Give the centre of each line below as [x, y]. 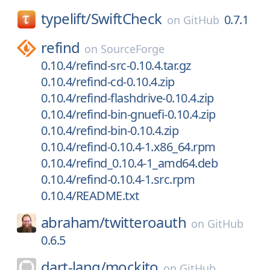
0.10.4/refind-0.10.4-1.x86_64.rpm [128, 147]
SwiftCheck [126, 18]
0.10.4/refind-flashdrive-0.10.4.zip [127, 98]
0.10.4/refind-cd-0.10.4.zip [108, 82]
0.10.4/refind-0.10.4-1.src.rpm [118, 179]
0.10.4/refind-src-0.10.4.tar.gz [116, 65]
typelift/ [66, 18]
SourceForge [133, 49]
